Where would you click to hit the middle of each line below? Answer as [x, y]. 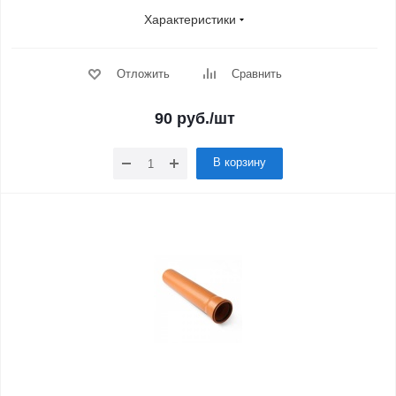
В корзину [240, 162]
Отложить [143, 74]
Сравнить [256, 74]
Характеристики [190, 19]
